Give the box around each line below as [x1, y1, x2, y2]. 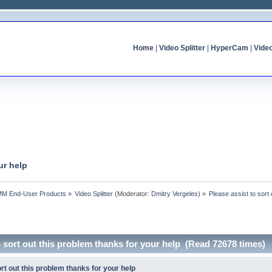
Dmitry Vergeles [151, 189, 199, 197]
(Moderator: [113, 189, 152, 197]
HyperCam [210, 44, 248, 52]
